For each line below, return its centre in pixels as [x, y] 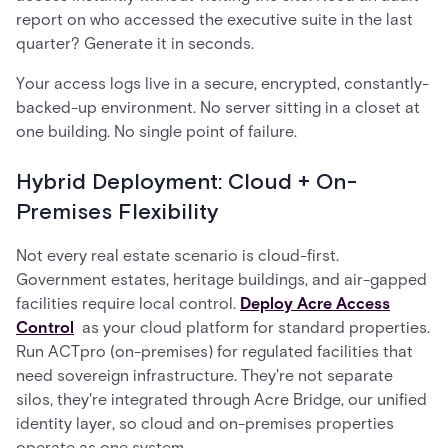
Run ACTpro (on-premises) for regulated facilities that [214, 351]
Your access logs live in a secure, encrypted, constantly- [222, 83]
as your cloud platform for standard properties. [252, 327]
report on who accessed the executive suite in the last [214, 19]
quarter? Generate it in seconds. [135, 43]
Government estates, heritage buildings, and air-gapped [221, 279]
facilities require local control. [128, 303]
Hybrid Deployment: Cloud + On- [186, 182]
